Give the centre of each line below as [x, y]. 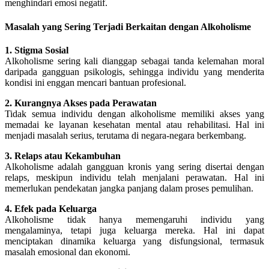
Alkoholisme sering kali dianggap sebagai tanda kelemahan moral [134, 61]
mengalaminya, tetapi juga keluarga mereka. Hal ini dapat [134, 230]
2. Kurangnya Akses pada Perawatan [81, 103]
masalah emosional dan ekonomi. [68, 252]
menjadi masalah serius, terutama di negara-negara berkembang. [125, 135]
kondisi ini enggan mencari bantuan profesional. [95, 82]
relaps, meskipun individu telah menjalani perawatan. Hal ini [134, 177]
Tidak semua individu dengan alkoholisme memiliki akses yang [134, 113]
